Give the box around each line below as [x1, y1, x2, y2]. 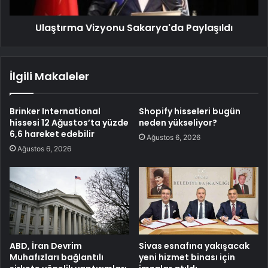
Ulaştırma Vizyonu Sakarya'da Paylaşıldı [35, 21, 233, 35]
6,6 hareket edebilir [10, 128, 95, 141]
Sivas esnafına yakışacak [139, 239, 249, 252]
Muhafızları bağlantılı [10, 251, 103, 263]
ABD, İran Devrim [10, 239, 82, 252]
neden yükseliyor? [139, 117, 217, 129]
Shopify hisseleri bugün [139, 105, 240, 118]
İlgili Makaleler [10, 69, 89, 84]
